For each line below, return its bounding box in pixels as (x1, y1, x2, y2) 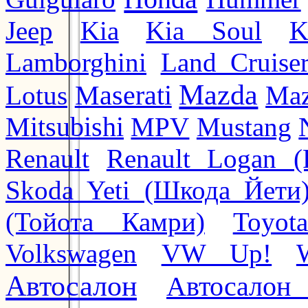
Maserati (74, 80, 172, 111)
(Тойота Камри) (5, 206, 205, 237)
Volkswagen (5, 238, 137, 269)
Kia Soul (146, 15, 263, 45)
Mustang (196, 111, 291, 142)
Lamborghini (5, 47, 146, 78)
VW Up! (161, 238, 272, 268)
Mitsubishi (5, 111, 124, 142)
